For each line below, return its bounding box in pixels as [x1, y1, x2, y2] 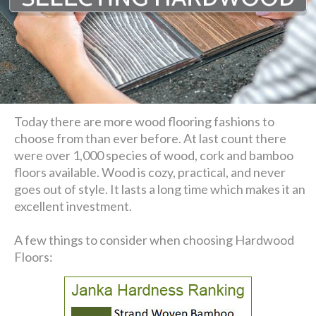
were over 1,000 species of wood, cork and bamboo [14, 147, 294, 163]
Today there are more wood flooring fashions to [14, 113, 275, 129]
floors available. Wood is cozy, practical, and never [14, 164, 286, 180]
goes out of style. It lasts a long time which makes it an [14, 181, 306, 197]
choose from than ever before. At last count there [14, 130, 287, 146]
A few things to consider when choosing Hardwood [14, 231, 295, 248]
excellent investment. [14, 197, 133, 214]
